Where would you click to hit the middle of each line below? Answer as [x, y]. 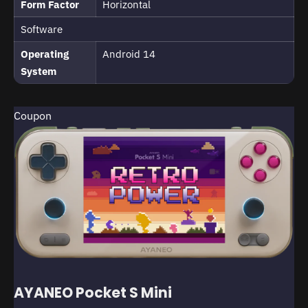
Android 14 [129, 54]
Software [42, 30]
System [38, 71]
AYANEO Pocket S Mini [93, 293]
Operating [45, 54]
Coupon [33, 116]
